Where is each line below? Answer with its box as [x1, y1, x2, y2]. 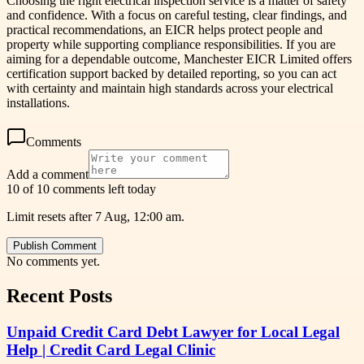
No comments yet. [6, 254, 100, 269]
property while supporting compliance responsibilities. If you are [6, 37, 336, 52]
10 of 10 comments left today [6, 182, 156, 197]
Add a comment [6, 167, 89, 182]
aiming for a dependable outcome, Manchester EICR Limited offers [6, 52, 352, 67]
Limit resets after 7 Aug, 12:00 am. [6, 210, 184, 224]
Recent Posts [6, 285, 112, 307]
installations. [6, 96, 70, 110]
